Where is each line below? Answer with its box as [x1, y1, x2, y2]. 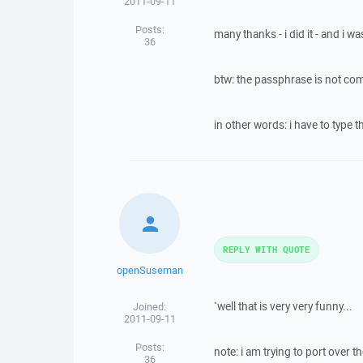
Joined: [133, 300, 167, 314]
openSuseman [116, 263, 183, 277]
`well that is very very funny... [213, 299, 352, 314]
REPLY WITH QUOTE [222, 243, 310, 255]
